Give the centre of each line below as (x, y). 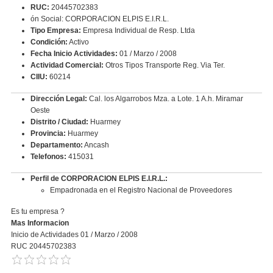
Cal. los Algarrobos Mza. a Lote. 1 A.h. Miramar (165, 98)
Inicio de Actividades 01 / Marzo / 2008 (74, 234)
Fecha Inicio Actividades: (74, 53)
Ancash (96, 145)
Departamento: (56, 145)
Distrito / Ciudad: (59, 122)
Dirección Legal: (58, 98)
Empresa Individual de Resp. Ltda (138, 30)
